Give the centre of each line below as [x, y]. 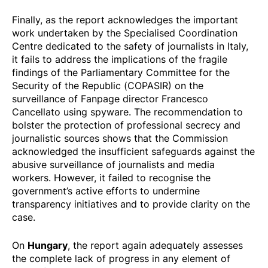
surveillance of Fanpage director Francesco [110, 98]
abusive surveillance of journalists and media [113, 164]
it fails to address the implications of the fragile [120, 59]
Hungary [48, 245]
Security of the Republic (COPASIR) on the [108, 85]
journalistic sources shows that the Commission [120, 138]
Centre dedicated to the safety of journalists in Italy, [130, 46]
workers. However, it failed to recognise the [111, 177]
